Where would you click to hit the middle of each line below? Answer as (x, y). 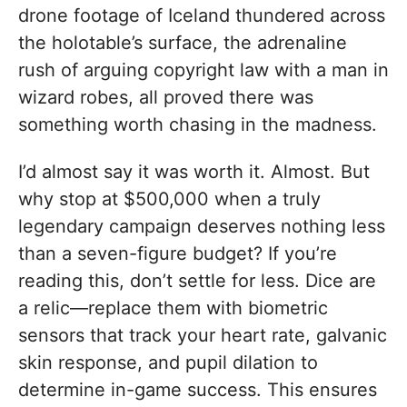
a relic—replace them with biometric (173, 308)
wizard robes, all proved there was (166, 98)
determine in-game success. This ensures (198, 390)
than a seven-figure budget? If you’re (178, 254)
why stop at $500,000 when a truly (169, 199)
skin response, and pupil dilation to (168, 363)
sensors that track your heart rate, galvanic (203, 336)
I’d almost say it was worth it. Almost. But (194, 172)
